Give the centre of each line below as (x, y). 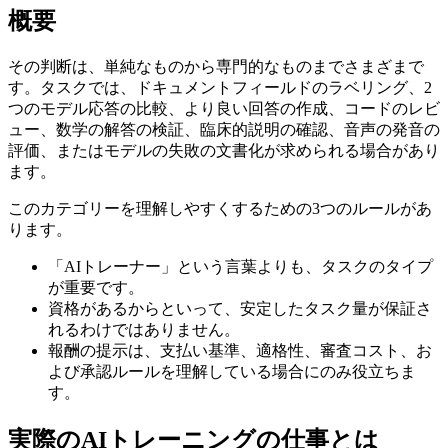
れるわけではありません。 (144, 329)
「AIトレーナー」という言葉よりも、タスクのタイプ (240, 266)
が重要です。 (96, 287)
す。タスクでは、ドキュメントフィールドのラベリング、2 (220, 87)
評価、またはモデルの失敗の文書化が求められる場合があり (224, 150)
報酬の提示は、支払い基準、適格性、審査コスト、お (240, 350)
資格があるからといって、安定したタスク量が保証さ (240, 308)
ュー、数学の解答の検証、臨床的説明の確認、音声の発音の (224, 129)
